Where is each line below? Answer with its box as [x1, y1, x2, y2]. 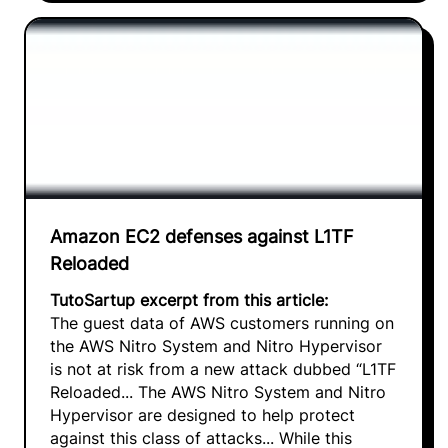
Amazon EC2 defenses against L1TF [50, 225, 354, 247]
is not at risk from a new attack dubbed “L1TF [50, 359, 396, 379]
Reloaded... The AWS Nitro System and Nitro [50, 382, 386, 402]
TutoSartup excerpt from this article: [50, 290, 328, 310]
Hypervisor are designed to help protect [50, 405, 355, 425]
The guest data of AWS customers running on [50, 313, 394, 333]
